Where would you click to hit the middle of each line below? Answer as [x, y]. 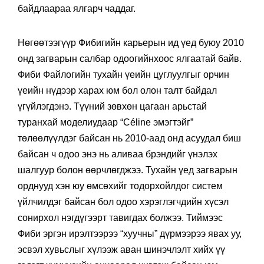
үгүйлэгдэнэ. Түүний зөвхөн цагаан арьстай [112, 106]
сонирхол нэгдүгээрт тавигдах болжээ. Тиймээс [120, 217]
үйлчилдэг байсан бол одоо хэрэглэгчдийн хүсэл [123, 202]
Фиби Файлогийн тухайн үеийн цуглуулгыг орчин [123, 74]
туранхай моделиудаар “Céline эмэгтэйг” [105, 122]
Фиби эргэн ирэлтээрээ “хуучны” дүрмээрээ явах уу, [130, 233]
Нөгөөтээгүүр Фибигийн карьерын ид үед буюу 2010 [131, 42]
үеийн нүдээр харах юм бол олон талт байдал [117, 90]
